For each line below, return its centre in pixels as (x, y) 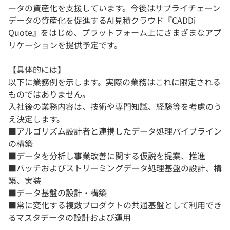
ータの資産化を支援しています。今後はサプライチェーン (114, 8)
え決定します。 (36, 119)
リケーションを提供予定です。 (65, 45)
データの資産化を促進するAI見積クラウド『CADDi (102, 20)
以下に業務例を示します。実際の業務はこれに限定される (114, 82)
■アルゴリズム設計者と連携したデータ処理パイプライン (115, 131)
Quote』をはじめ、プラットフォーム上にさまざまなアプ (115, 33)
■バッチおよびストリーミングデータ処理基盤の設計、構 (115, 168)
